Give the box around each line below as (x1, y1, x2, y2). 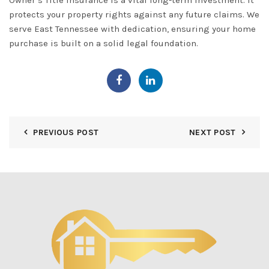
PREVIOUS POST (33, 127, 99, 138)
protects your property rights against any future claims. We (9, 9, 259, 20)
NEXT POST (189, 127, 236, 138)
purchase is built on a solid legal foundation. (9, 38, 198, 49)
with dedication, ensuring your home (98, 23, 256, 34)
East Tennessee (34, 23, 98, 34)
